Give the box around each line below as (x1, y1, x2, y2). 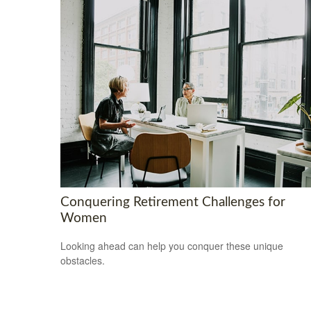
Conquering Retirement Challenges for (60, 195, 285, 209)
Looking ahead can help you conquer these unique (60, 239, 283, 253)
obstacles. (60, 253, 105, 268)
